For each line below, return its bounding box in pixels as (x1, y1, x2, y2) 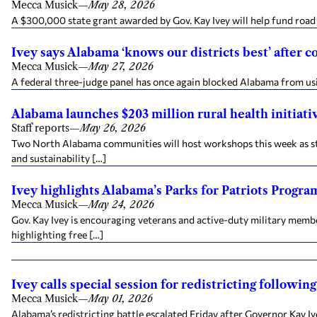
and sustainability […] (11, 152, 106, 164)
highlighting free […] (11, 229, 103, 241)
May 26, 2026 (80, 122, 146, 134)
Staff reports (11, 122, 69, 134)
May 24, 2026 (88, 198, 154, 211)
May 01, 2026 (88, 292, 153, 305)
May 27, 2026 (88, 60, 154, 73)
